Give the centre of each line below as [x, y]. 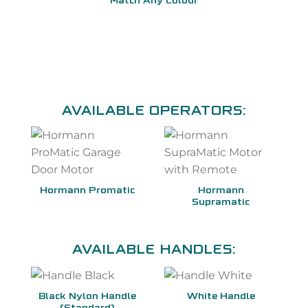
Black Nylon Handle [87, 297]
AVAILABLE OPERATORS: [154, 112]
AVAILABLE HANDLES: [154, 251]
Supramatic [221, 203]
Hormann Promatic [87, 191]
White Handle [221, 297]
